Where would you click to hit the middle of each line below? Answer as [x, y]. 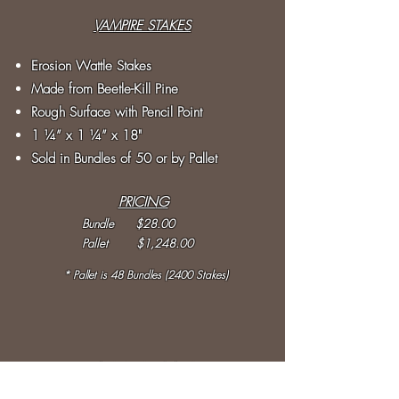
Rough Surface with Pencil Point [117, 112]
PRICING [143, 202]
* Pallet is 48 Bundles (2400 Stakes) [145, 275]
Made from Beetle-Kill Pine [105, 89]
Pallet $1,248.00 [138, 243]
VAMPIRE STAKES [142, 26]
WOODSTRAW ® [143, 369]
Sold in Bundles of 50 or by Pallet [124, 159]
